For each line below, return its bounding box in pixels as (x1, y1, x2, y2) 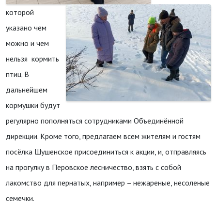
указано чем (6, 23, 46, 32)
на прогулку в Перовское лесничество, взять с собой (6, 162, 181, 172)
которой (6, 7, 34, 17)
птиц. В (6, 69, 29, 79)
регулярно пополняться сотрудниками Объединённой (6, 116, 184, 125)
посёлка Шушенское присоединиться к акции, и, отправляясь (6, 147, 206, 156)
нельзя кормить (6, 54, 59, 63)
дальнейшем (6, 85, 47, 94)
